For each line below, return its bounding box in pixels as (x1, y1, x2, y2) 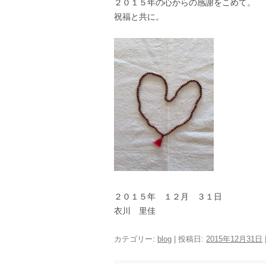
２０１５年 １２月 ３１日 (114, 192, 222, 202)
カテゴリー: (114, 235, 157, 244)
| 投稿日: (172, 235, 206, 244)
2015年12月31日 (206, 235, 262, 244)
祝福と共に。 (114, 12, 164, 22)
